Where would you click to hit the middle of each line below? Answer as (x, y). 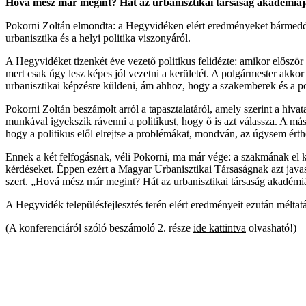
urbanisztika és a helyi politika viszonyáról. (98, 38)
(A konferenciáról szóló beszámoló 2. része (99, 228)
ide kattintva (220, 228)
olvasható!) (271, 228)
